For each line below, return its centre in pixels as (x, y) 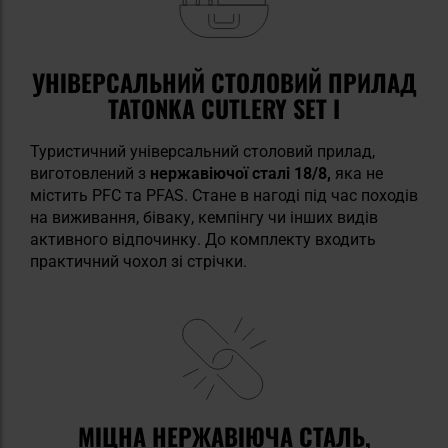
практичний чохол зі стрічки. (138, 262)
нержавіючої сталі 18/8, (240, 174)
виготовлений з (90, 174)
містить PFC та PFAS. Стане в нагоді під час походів (224, 196)
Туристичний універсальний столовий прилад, (202, 152)
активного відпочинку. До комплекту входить (203, 240)
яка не (357, 174)
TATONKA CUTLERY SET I (224, 108)
